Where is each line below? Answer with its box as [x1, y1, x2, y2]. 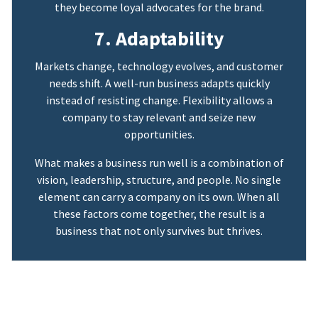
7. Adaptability [94, 26, 224, 52]
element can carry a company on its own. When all [38, 190, 280, 204]
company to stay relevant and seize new [62, 110, 256, 125]
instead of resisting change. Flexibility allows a [45, 93, 273, 108]
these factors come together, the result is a [53, 207, 265, 221]
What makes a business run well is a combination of [34, 155, 284, 170]
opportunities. [124, 127, 194, 142]
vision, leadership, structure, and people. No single [37, 172, 281, 187]
